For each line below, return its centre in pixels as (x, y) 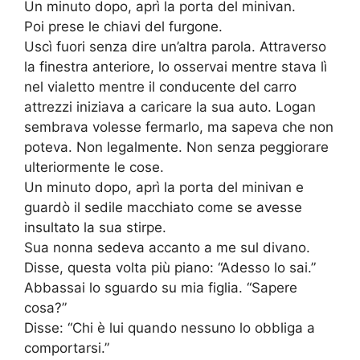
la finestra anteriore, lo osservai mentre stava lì (176, 67)
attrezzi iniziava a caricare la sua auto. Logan (170, 107)
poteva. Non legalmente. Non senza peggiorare (176, 147)
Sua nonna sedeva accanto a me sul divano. (167, 248)
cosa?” (45, 308)
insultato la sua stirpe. (95, 228)
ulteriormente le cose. (94, 168)
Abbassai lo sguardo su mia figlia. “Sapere (161, 288)
